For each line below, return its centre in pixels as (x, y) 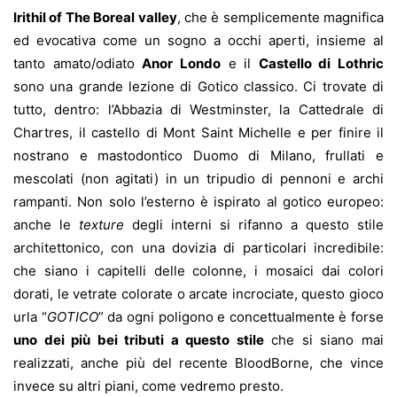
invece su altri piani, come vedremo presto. (148, 386)
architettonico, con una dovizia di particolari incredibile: (198, 248)
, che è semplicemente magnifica (280, 18)
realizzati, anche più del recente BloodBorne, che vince (198, 363)
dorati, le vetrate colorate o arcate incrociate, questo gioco (198, 294)
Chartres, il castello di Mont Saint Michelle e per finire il (198, 133)
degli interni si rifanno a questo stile (254, 225)
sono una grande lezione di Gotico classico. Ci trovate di (198, 87)
